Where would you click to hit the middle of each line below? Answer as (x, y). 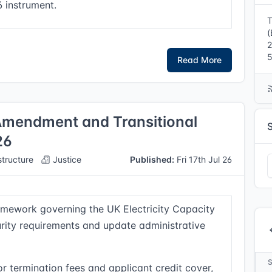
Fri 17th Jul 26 (203, 159)
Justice (66, 159)
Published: (152, 159)
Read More (200, 60)
